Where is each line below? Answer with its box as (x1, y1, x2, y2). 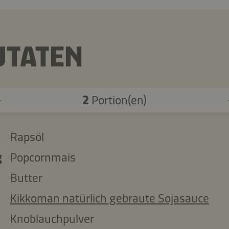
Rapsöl (10, 129, 44, 144)
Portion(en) (88, 93, 147, 107)
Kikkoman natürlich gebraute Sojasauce (10, 191, 209, 205)
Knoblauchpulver (10, 211, 94, 226)
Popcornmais (10, 150, 76, 165)
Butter (10, 170, 42, 185)
